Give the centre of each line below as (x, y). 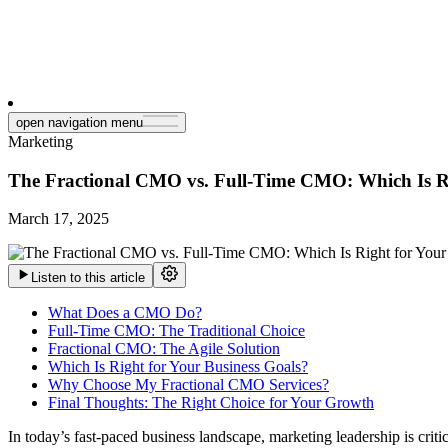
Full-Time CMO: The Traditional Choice (176, 331)
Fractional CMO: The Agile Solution (164, 349)
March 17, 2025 (58, 219)
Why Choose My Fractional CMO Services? (188, 385)
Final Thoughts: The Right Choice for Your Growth (211, 403)
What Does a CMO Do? (125, 313)
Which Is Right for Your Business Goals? (178, 367)
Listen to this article (88, 278)
